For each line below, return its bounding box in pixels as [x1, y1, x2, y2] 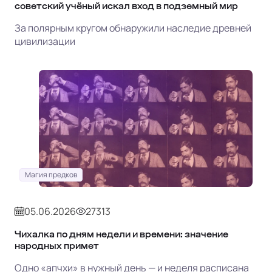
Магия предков [25, 169, 77, 180]
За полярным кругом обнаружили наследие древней [15, 21, 251, 35]
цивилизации [15, 34, 75, 48]
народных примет [15, 240, 99, 250]
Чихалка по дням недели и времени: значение [15, 229, 228, 239]
